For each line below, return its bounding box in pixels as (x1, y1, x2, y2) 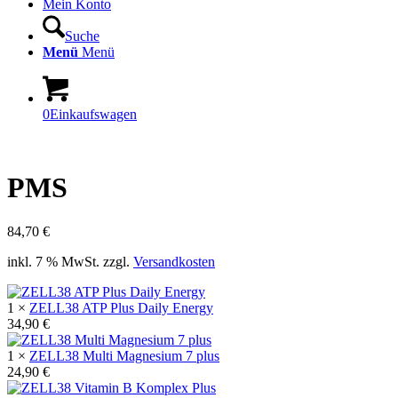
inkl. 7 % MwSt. (7, 253, 99, 269)
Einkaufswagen (50, 107, 137, 122)
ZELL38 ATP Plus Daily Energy (29, 299, 213, 315)
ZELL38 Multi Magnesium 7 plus (29, 347, 219, 363)
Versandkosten (133, 253, 215, 269)
